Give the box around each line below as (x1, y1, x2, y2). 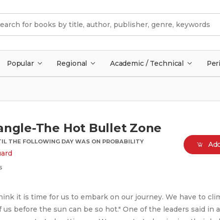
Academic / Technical (110, 59, 184, 67)
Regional (56, 59, 87, 67)
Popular (6, 59, 34, 67)
